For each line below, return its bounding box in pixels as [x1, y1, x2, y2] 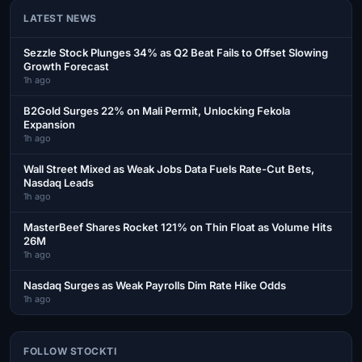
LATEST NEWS [23, 11, 97, 24]
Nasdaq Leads [23, 175, 94, 189]
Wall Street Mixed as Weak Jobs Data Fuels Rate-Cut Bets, [23, 162, 314, 175]
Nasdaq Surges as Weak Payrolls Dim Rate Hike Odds [23, 278, 286, 292]
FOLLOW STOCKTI [23, 344, 116, 357]
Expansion [23, 117, 75, 131]
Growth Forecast [23, 59, 109, 73]
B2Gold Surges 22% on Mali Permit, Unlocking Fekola [23, 103, 290, 117]
